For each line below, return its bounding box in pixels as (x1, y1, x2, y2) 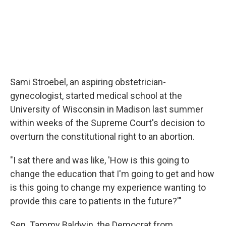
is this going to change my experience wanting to (10, 182, 206, 193)
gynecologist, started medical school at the (10, 90, 182, 101)
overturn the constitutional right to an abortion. (10, 131, 195, 142)
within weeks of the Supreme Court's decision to (10, 118, 205, 128)
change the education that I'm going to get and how (10, 168, 214, 179)
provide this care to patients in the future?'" (10, 196, 182, 206)
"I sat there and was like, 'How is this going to (10, 155, 189, 165)
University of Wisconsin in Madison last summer (10, 104, 203, 115)
